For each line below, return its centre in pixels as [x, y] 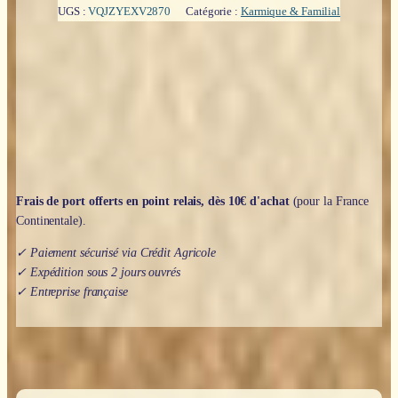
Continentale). [51, 221]
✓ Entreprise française [72, 292]
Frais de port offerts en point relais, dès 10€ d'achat [153, 201]
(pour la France [329, 201]
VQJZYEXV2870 [130, 11]
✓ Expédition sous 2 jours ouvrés [98, 272]
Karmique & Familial [291, 11]
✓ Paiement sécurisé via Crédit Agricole [116, 253]
